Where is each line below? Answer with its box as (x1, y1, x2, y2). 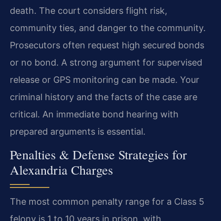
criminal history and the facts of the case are (10, 91, 197, 102)
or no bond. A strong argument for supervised (10, 57, 202, 68)
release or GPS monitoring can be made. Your (10, 74, 199, 85)
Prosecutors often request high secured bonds (10, 39, 204, 50)
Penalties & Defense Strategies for (10, 146, 187, 163)
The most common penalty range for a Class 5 (10, 196, 204, 207)
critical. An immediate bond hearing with (10, 109, 179, 119)
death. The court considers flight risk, (10, 5, 167, 16)
